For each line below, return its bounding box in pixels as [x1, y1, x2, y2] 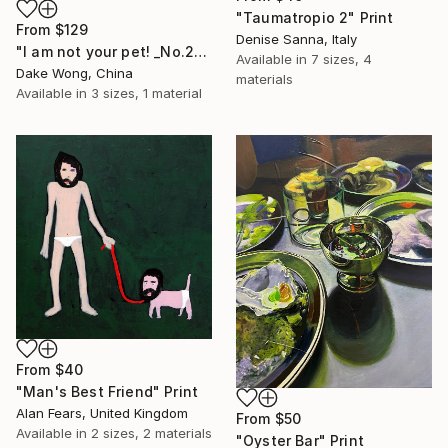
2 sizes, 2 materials [91, 424, 212, 441]
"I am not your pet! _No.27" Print [194, 42, 208, 60]
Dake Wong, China [16, 64, 133, 81]
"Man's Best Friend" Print [16, 382, 198, 400]
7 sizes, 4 [311, 51, 372, 68]
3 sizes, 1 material [91, 84, 202, 101]
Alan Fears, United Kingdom [16, 404, 188, 421]
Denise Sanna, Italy [236, 31, 357, 48]
